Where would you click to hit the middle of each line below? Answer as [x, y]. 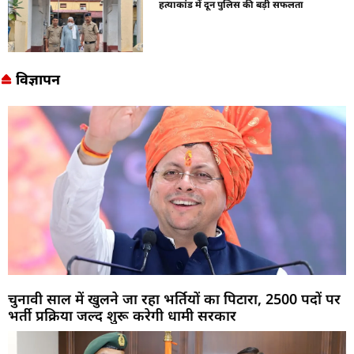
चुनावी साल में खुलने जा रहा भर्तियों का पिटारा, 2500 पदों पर [174, 298]
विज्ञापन [38, 79]
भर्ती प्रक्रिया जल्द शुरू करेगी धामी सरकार [122, 315]
